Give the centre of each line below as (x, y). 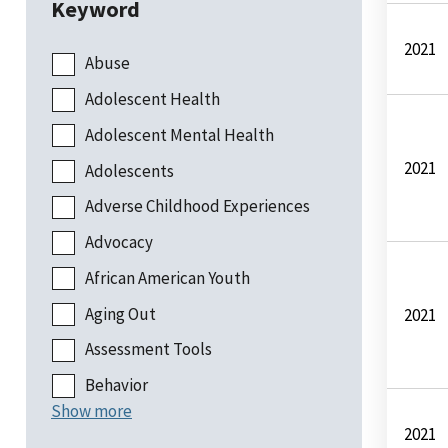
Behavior (116, 385)
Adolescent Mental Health (179, 134)
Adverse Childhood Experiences (197, 206)
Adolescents (129, 170)
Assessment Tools (148, 349)
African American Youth (167, 277)
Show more (91, 411)
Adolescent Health (152, 99)
